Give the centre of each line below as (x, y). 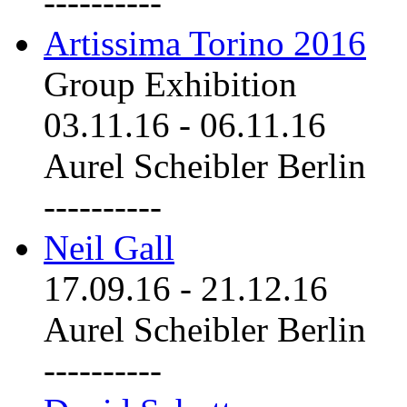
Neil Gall (109, 247)
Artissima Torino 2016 (205, 43)
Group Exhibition (170, 84)
